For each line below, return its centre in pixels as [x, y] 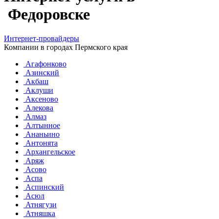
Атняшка [39, 213]
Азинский [41, 72]
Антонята [41, 143]
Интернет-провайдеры [42, 38]
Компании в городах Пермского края [66, 47]
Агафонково [45, 64]
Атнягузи [40, 204]
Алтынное [42, 125]
